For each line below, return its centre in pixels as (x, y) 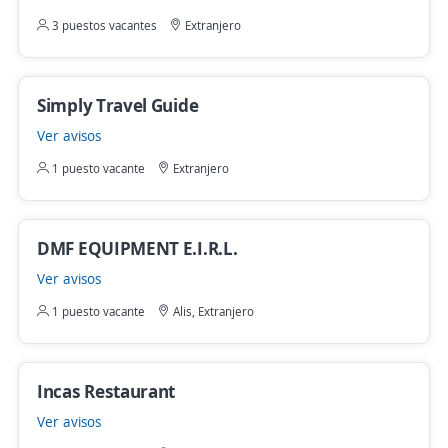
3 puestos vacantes (103, 25)
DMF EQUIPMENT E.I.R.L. (137, 248)
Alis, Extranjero (212, 311)
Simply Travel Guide (118, 105)
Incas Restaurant (106, 391)
